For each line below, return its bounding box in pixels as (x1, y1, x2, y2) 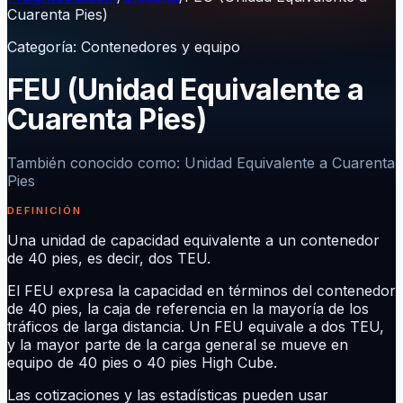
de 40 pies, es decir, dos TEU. (7, 248, 210, 267)
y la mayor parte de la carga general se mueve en (7, 335, 348, 354)
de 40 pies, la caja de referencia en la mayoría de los (7, 299, 369, 318)
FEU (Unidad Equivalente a (7, 72, 363, 108)
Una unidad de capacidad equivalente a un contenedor (7, 230, 380, 249)
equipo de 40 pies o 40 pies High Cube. (7, 353, 277, 372)
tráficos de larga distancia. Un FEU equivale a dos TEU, (7, 317, 384, 336)
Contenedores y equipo (81, 38, 240, 56)
